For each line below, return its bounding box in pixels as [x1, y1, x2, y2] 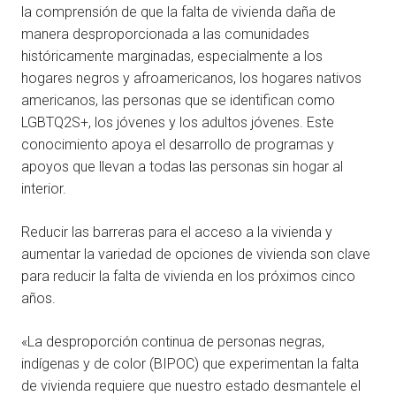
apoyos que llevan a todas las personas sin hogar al [21, 158, 343, 176]
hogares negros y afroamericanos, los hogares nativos [21, 70, 362, 88]
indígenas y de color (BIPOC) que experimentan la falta [21, 355, 359, 373]
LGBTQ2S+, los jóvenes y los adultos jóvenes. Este [21, 114, 334, 132]
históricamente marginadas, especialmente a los [21, 48, 323, 65]
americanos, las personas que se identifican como [21, 92, 335, 110]
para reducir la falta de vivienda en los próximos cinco [21, 268, 355, 286]
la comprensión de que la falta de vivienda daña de [21, 4, 336, 21]
